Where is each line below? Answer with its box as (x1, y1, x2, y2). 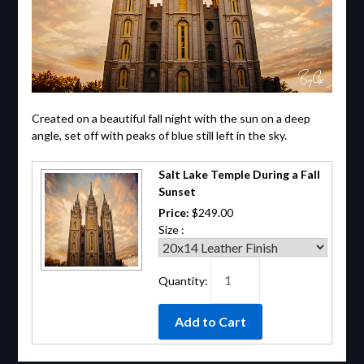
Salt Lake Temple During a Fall (158, 167, 320, 181)
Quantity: (158, 273, 210, 288)
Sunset (158, 184, 196, 198)
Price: (158, 205, 192, 219)
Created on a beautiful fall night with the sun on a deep (31, 110, 310, 125)
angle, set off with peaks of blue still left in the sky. (31, 128, 287, 142)
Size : (158, 222, 184, 236)
